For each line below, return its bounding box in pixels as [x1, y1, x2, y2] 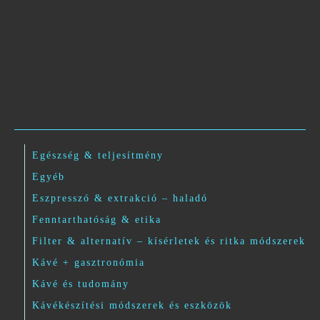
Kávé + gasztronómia [32, 257, 145, 269]
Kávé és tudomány [32, 279, 129, 290]
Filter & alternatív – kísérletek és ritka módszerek [32, 236, 306, 247]
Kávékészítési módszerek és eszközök [32, 300, 232, 311]
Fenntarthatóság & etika [32, 214, 161, 226]
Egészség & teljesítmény [32, 150, 164, 161]
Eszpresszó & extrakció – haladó [32, 193, 208, 204]
